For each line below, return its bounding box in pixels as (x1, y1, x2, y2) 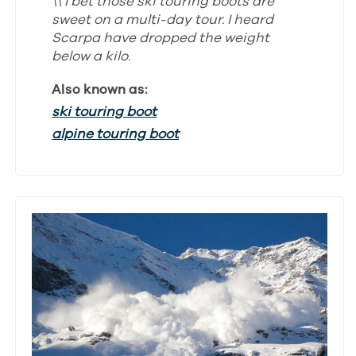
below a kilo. (52, 47, 131, 66)
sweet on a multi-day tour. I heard (52, 10, 274, 29)
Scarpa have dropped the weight (52, 29, 270, 48)
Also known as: (52, 80, 149, 99)
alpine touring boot (52, 125, 180, 144)
